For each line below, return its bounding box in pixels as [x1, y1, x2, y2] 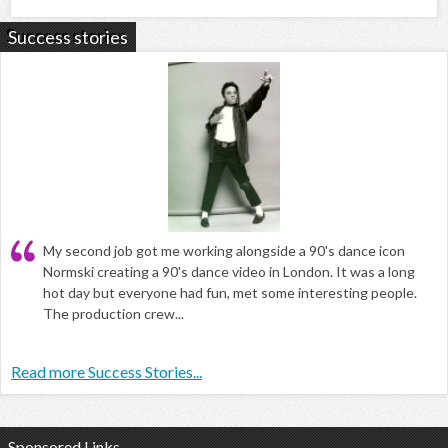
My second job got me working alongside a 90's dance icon [43, 242, 405, 260]
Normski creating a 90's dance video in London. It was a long [43, 263, 415, 281]
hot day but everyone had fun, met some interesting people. [43, 284, 417, 302]
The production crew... [43, 305, 184, 323]
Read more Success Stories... [11, 362, 202, 382]
